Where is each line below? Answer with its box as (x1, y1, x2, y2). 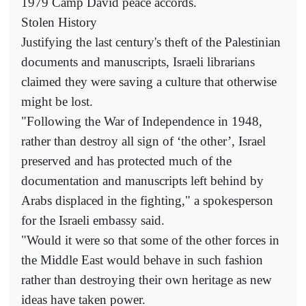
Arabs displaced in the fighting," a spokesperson (21, 193, 273, 208)
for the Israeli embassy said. (21, 213, 165, 228)
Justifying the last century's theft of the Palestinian (21, 35, 281, 50)
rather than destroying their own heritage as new (21, 273, 272, 288)
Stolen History (21, 15, 97, 30)
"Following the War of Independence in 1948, (21, 114, 262, 129)
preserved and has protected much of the (21, 154, 232, 169)
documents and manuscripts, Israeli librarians (21, 55, 255, 70)
